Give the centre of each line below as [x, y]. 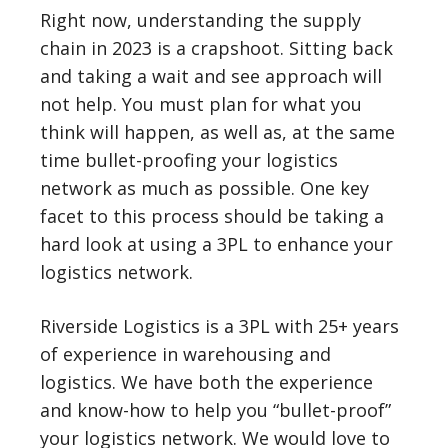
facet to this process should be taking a [212, 216]
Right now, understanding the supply [200, 20]
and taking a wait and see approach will [211, 76]
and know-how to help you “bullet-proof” [215, 410]
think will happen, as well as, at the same [217, 132]
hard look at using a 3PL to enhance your [216, 244]
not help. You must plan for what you [201, 104]
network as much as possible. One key [204, 188]
